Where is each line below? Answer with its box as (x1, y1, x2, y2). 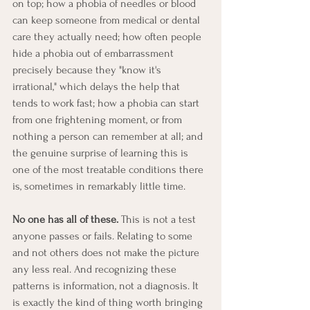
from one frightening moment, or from (12, 113, 185, 126)
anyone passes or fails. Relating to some (12, 229, 195, 242)
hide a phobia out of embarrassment (12, 46, 176, 60)
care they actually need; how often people (12, 30, 204, 43)
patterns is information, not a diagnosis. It (12, 279, 201, 292)
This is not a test (118, 212, 199, 226)
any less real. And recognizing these (12, 262, 179, 275)
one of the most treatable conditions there (12, 163, 206, 176)
